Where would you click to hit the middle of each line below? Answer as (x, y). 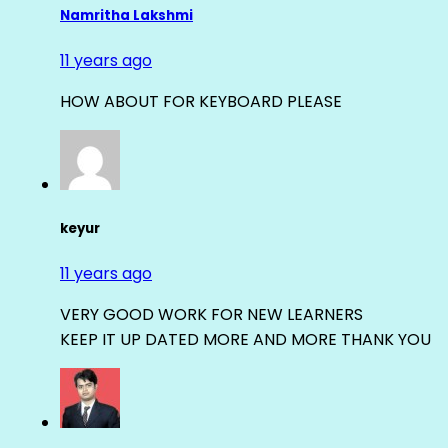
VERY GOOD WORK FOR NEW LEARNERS (211, 315)
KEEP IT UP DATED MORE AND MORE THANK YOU (245, 340)
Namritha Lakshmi (126, 15)
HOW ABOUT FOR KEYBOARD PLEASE (201, 101)
